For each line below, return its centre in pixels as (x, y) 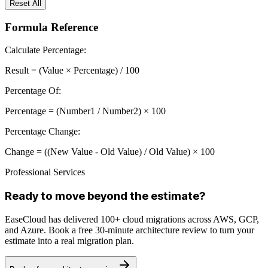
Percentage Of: (33, 91)
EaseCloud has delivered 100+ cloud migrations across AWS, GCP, (132, 219)
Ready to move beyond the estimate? (105, 196)
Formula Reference (51, 27)
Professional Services (45, 172)
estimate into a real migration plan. (69, 240)
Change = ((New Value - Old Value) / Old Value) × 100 (110, 152)
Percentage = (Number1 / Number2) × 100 (85, 111)
